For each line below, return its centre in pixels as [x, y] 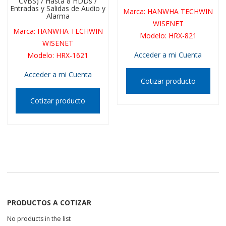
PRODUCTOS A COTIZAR [49, 203]
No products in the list [39, 219]
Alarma [58, 16]
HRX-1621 [72, 55]
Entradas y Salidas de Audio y [58, 8]
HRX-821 [182, 35]
